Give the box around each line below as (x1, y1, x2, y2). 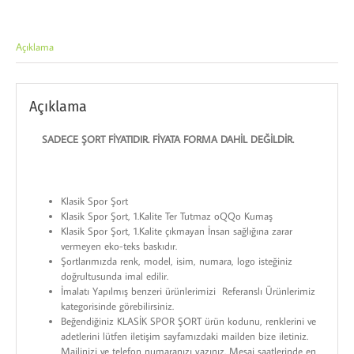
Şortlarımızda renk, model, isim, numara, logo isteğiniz (61, 254, 293, 268)
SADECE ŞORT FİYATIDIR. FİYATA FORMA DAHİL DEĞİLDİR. (29, 133, 295, 146)
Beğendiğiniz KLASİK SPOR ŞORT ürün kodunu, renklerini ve (61, 314, 317, 328)
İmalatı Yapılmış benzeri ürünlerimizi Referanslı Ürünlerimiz (61, 284, 316, 298)
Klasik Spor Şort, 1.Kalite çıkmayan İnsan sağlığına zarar (61, 224, 293, 238)
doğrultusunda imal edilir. (61, 269, 169, 283)
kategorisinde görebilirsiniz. (61, 299, 175, 313)
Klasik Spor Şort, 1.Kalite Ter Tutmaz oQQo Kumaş (61, 209, 273, 223)
